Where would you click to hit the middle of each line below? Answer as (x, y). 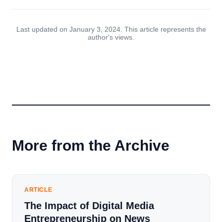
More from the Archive (91, 145)
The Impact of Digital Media (89, 206)
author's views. (111, 37)
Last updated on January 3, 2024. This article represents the (111, 29)
